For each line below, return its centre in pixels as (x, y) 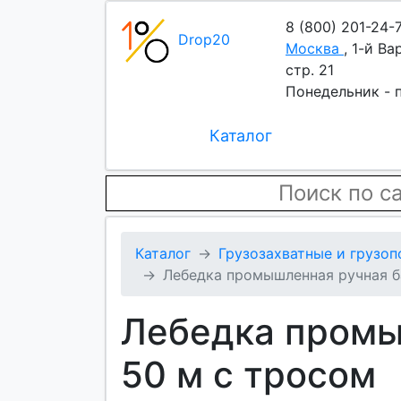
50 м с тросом (248, 375)
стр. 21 (310, 70)
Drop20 (204, 39)
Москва (312, 48)
